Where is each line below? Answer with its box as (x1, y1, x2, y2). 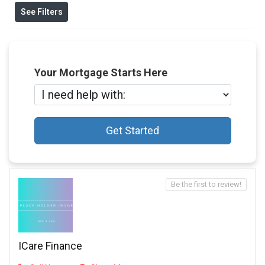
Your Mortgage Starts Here (34, 66, 167, 79)
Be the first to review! (171, 180, 241, 189)
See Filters (20, 7, 63, 17)
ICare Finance (18, 240, 82, 253)
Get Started (106, 124, 159, 137)
